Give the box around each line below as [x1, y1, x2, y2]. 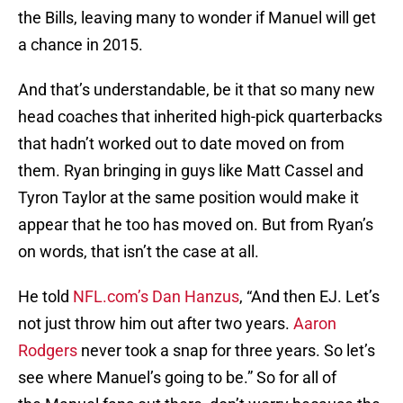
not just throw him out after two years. [18, 314, 293, 334]
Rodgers [18, 341, 77, 361]
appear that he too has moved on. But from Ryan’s [18, 215, 373, 235]
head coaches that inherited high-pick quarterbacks [18, 107, 382, 127]
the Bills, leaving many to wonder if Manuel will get [18, 8, 376, 28]
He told [18, 287, 73, 307]
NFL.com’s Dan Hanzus [73, 287, 239, 307]
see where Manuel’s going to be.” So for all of [18, 368, 336, 388]
